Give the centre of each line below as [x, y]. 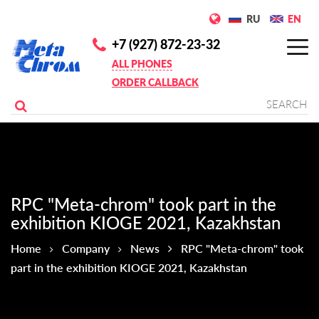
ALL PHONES [142, 64]
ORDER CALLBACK [155, 82]
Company [86, 248]
